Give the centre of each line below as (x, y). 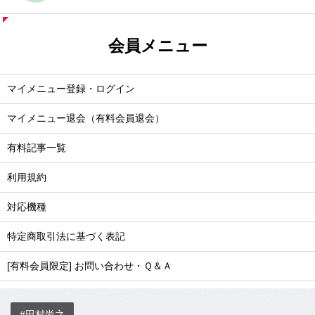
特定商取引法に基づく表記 (66, 236)
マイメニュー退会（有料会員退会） (86, 118)
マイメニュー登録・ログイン (71, 89)
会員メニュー (157, 45)
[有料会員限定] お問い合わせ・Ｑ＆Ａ (90, 266)
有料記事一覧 (37, 148)
